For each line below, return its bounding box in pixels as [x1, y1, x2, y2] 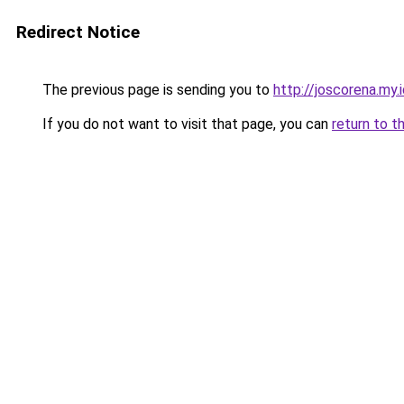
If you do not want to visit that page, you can [39, 115, 332, 133]
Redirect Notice [16, 22, 140, 42]
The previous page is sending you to [39, 81, 273, 98]
